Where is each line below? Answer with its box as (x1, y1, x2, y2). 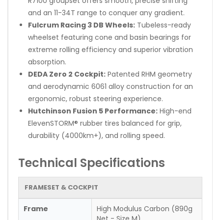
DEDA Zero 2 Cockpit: (28, 69, 106, 79)
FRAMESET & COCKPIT (25, 182, 98, 192)
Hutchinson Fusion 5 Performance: (28, 106, 158, 116)
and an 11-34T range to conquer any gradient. (28, 7, 185, 18)
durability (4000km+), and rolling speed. (28, 130, 165, 140)
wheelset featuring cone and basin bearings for (28, 32, 191, 42)
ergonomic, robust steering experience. (28, 93, 163, 104)
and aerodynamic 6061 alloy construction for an (28, 81, 193, 91)
